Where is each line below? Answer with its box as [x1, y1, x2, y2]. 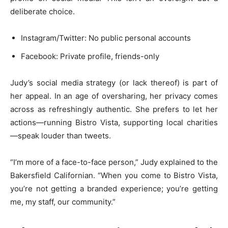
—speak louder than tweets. [10, 130, 111, 140]
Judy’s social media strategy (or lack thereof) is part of [10, 77, 218, 88]
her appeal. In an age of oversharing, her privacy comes [10, 91, 218, 101]
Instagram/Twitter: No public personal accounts [21, 33, 191, 43]
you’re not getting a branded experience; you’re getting [10, 183, 218, 193]
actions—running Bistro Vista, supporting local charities [10, 117, 218, 127]
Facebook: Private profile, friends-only [21, 51, 159, 61]
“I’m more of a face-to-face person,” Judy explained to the [10, 157, 218, 167]
